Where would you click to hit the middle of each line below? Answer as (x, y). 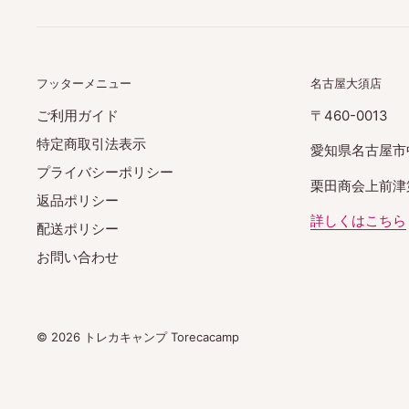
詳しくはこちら (358, 221)
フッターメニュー (84, 83)
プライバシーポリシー (105, 172)
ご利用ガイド (78, 115)
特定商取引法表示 (91, 143)
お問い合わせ (78, 257)
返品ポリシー (78, 200)
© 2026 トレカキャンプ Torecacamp (138, 336)
